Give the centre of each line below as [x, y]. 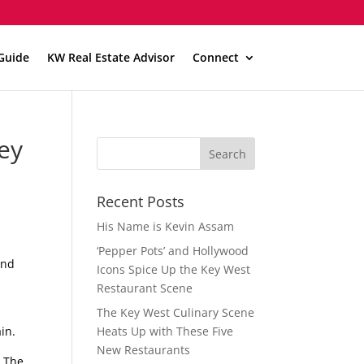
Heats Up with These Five [165, 331]
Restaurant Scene [145, 288]
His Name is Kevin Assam [166, 226]
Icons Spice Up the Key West [174, 269]
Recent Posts [141, 201]
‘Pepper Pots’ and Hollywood [173, 251]
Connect [215, 57]
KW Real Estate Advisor [110, 57]
